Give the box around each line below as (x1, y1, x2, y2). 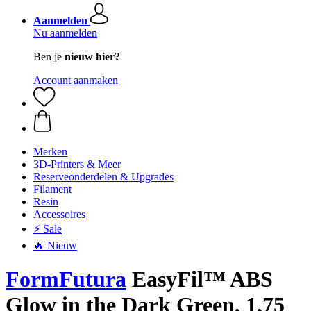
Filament (33, 183, 72, 195)
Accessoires (33, 208, 85, 220)
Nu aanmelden (33, 27, 97, 39)
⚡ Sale (33, 223, 62, 235)
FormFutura (6, 267, 126, 292)
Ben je (33, 51, 65, 62)
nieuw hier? (65, 51, 120, 62)
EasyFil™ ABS (126, 267, 273, 292)
